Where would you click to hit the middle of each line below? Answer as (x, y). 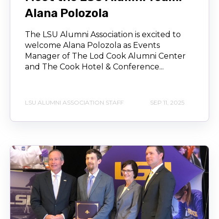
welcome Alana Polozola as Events (92, 45)
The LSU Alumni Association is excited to (103, 34)
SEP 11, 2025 (167, 103)
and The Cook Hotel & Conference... (94, 66)
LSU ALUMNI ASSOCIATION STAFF (74, 103)
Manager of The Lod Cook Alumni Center (105, 56)
